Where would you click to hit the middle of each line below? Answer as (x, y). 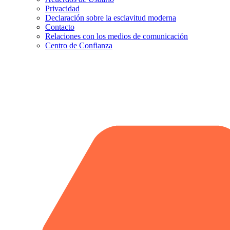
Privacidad (62, 9)
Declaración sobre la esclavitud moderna (111, 18)
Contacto (60, 27)
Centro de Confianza (79, 46)
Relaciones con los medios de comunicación (117, 36)
